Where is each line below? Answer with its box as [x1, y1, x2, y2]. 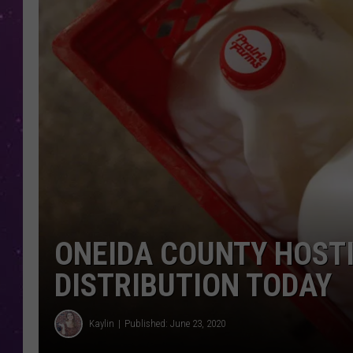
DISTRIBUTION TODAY [54, 266, 332, 304]
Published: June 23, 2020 [124, 318, 225, 330]
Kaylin [89, 318, 114, 330]
